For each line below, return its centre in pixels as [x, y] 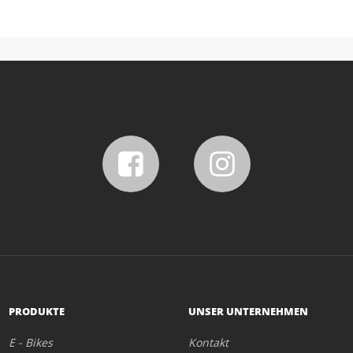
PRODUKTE [36, 311]
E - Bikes [30, 342]
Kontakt [208, 342]
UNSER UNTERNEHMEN [248, 311]
